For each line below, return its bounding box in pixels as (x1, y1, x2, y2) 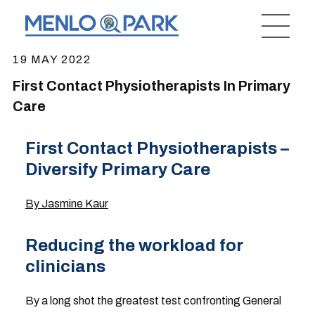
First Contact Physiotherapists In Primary (12, 79, 290, 94)
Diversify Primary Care (25, 160, 210, 179)
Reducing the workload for (25, 236, 243, 255)
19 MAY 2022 (12, 53, 91, 65)
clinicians (25, 257, 105, 276)
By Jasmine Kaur (25, 198, 108, 210)
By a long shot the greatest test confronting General (25, 295, 281, 307)
